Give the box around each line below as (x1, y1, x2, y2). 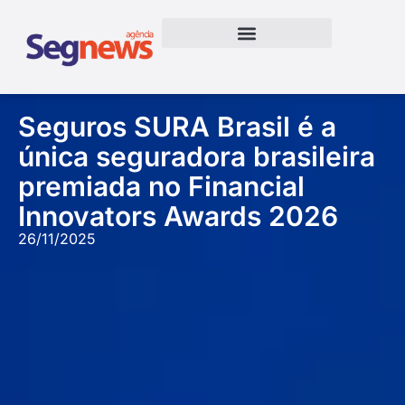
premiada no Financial (18, 170, 305, 203)
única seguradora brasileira (18, 140, 375, 174)
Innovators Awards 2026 (18, 200, 338, 233)
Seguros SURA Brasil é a (18, 110, 336, 144)
